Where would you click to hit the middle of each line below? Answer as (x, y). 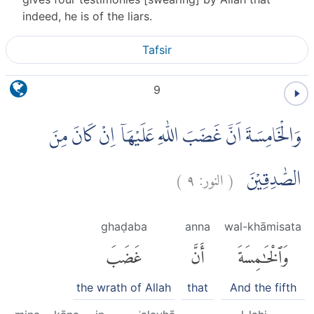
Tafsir (157, 49)
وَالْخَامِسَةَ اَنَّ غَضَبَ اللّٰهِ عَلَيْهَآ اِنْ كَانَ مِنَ (176, 136)
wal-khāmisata (263, 226)
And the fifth (263, 287)
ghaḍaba (124, 226)
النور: (211, 176)
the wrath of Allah (124, 287)
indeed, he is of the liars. (87, 16)
